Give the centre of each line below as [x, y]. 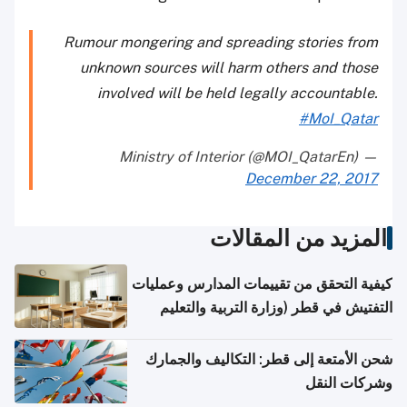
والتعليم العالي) [347, 332]
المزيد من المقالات [298, 238]
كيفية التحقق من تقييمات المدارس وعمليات [262, 284]
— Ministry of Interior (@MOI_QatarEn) [368, 157]
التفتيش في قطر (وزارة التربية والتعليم [276, 308]
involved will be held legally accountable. [238, 94]
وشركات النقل [349, 383]
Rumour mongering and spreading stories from [221, 43]
